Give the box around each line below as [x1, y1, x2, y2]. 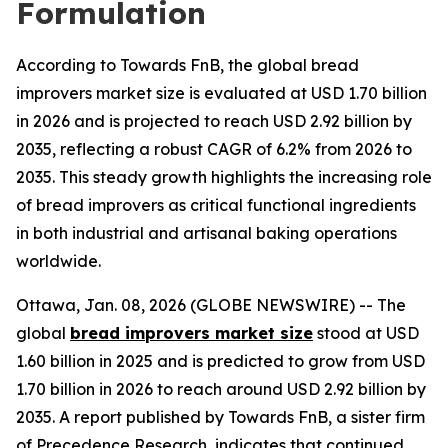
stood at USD [313, 323, 419, 343]
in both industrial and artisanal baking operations [16, 223, 397, 243]
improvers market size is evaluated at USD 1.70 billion [16, 83, 427, 103]
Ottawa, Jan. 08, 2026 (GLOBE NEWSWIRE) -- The [16, 295, 406, 315]
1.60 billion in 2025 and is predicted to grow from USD [16, 351, 425, 371]
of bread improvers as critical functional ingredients [16, 195, 416, 215]
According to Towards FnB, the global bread [16, 55, 359, 75]
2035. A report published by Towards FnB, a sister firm [16, 407, 425, 427]
